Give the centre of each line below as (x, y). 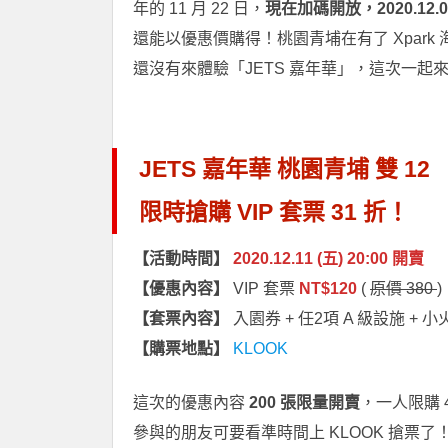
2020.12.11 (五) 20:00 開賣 (328, 258)
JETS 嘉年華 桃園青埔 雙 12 (284, 168)
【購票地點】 (181, 348)
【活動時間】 (181, 258)
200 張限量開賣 (302, 402)
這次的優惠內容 (189, 402)
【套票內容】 (181, 318)
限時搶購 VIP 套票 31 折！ (274, 211)
